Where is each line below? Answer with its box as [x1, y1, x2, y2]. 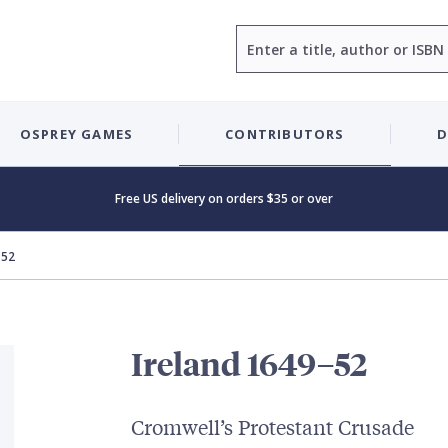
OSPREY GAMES [19, 124, 134, 143]
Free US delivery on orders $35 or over [115, 190, 333, 207]
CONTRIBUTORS [225, 124, 345, 143]
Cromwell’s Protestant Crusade [130, 413, 414, 440]
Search [235, 26, 282, 45]
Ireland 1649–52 [130, 344, 367, 384]
